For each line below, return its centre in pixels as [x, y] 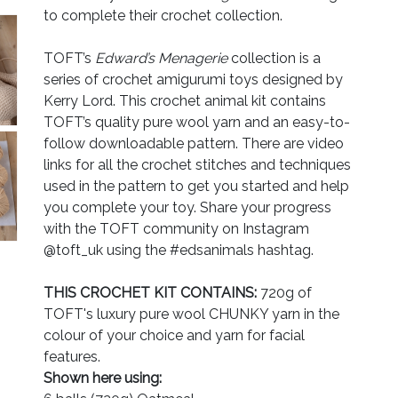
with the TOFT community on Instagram [176, 228]
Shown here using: [103, 378]
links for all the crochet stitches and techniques [197, 164]
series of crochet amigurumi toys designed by [193, 79]
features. [72, 356]
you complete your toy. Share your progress [187, 207]
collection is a [274, 58]
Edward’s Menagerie [161, 58]
